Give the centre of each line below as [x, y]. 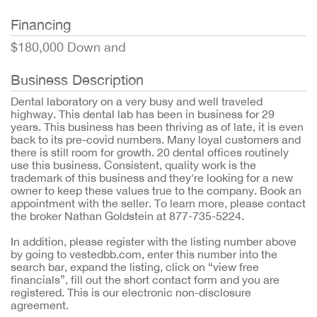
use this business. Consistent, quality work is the [133, 165]
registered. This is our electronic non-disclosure [131, 292]
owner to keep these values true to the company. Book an [156, 190]
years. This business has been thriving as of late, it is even [157, 127]
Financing [41, 24]
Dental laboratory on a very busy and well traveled [137, 101]
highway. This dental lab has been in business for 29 [143, 114]
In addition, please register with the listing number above [154, 241]
